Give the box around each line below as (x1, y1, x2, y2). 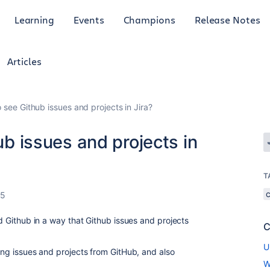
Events (74, 13, 104, 26)
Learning (14, 13, 55, 26)
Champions (123, 13, 175, 26)
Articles (7, 55, 42, 67)
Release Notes (194, 13, 260, 26)
